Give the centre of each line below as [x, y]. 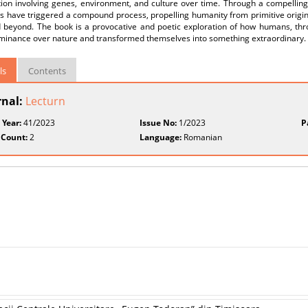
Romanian [202, 137]
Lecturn [45, 101]
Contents [47, 71]
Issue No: [158, 123]
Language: [161, 137]
